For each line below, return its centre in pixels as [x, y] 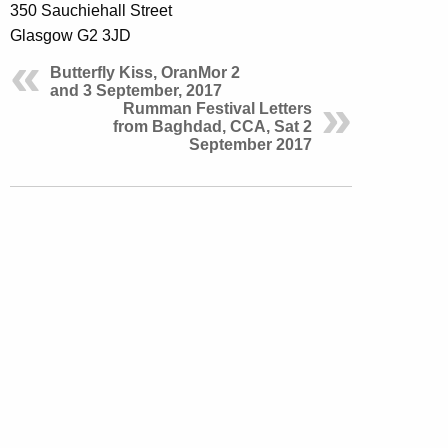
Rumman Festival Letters [217, 108]
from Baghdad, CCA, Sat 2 [212, 126]
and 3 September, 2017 [136, 90]
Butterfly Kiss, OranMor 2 [145, 72]
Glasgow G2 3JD [70, 35]
